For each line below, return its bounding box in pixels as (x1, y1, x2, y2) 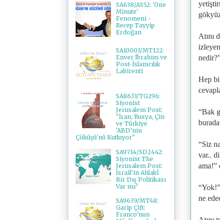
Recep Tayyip (115, 22, 155, 29)
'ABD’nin (115, 127, 142, 135)
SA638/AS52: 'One (115, 1, 166, 9)
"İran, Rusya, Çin (115, 113, 165, 121)
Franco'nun (115, 211, 150, 219)
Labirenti (115, 67, 143, 75)
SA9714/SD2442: (115, 148, 163, 156)
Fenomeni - (115, 15, 151, 23)
